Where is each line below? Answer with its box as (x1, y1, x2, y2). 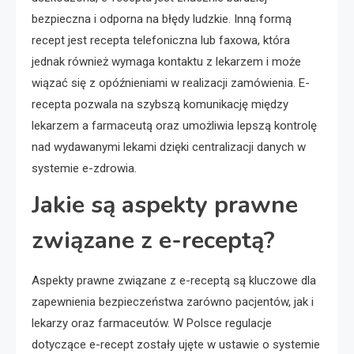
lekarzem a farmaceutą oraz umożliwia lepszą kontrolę (32, 118, 317, 133)
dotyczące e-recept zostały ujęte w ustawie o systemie (32, 337, 320, 352)
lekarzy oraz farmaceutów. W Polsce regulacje (32, 315, 272, 330)
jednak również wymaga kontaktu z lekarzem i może (32, 54, 301, 69)
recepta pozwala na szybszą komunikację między (32, 96, 288, 111)
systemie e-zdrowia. (32, 160, 137, 175)
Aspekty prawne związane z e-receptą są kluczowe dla (32, 273, 316, 288)
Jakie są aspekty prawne (32, 188, 298, 221)
